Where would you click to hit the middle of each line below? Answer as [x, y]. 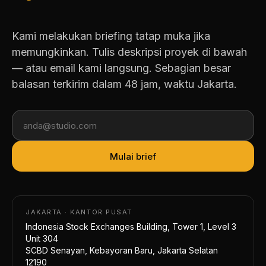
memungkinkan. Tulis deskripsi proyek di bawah [129, 52]
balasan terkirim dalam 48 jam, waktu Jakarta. [124, 84]
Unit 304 [42, 239]
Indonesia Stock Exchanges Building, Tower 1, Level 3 [131, 227]
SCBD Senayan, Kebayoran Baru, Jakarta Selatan [122, 251]
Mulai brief [133, 156]
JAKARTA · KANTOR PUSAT [79, 212]
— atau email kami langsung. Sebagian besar [121, 68]
